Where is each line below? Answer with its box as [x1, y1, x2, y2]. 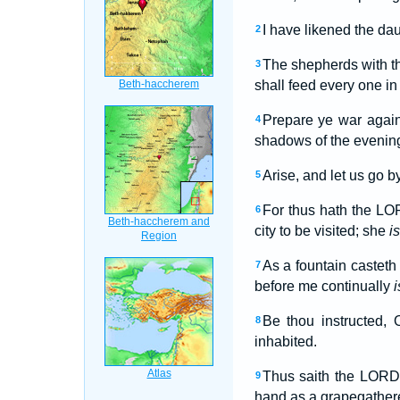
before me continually [254, 279, 394, 294]
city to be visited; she [254, 223, 389, 238]
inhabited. [254, 334, 317, 349]
